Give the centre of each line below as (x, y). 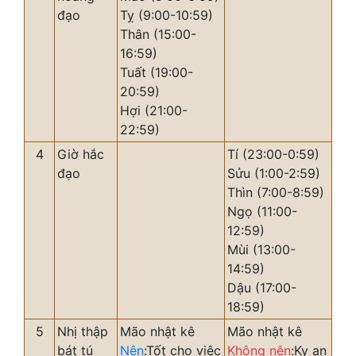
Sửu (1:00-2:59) (274, 173)
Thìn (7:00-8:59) (276, 192)
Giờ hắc (81, 154)
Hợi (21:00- (154, 110)
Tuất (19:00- (157, 72)
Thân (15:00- (158, 34)
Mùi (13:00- (261, 250)
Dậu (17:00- (262, 288)
